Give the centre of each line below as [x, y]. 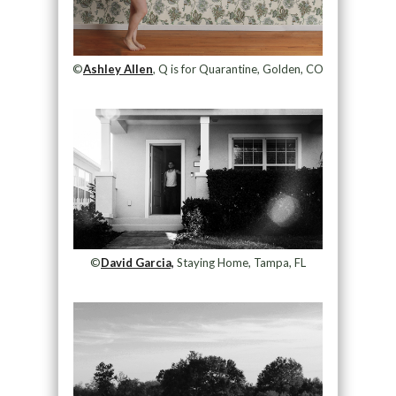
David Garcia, [137, 262]
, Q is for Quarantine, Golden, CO [238, 69]
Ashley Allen [118, 69]
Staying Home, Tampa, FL [240, 262]
